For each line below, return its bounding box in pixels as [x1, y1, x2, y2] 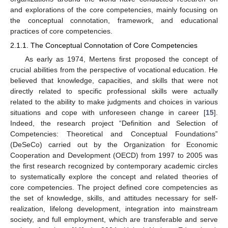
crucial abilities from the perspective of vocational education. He [10, 66, 218, 74]
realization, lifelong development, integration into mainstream [10, 205, 218, 213]
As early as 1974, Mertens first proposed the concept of [24, 55, 218, 64]
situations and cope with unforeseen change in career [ [10, 108, 206, 117]
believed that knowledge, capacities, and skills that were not [10, 76, 218, 85]
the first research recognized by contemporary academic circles [10, 162, 218, 170]
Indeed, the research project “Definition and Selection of [10, 119, 218, 128]
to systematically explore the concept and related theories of [10, 173, 218, 181]
